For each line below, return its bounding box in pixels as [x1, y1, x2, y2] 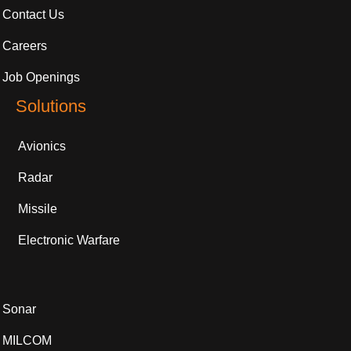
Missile [18, 202, 57, 216]
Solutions [16, 96, 86, 117]
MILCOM [2, 334, 52, 348]
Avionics [18, 139, 66, 154]
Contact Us [2, 8, 64, 22]
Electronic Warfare [18, 233, 120, 248]
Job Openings [2, 71, 80, 85]
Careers [2, 39, 47, 53]
